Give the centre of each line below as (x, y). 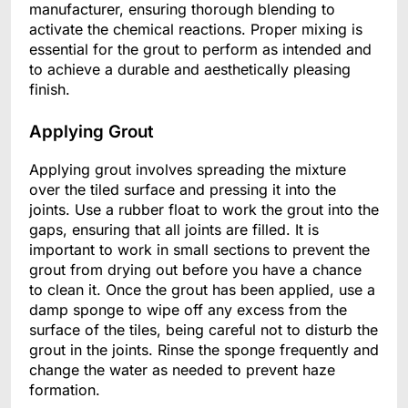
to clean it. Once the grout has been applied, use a (202, 289)
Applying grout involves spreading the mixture (188, 169)
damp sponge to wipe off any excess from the (188, 309)
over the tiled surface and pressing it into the (183, 189)
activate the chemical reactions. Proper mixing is (196, 30)
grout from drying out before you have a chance (195, 269)
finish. (50, 90)
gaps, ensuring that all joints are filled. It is (174, 229)
